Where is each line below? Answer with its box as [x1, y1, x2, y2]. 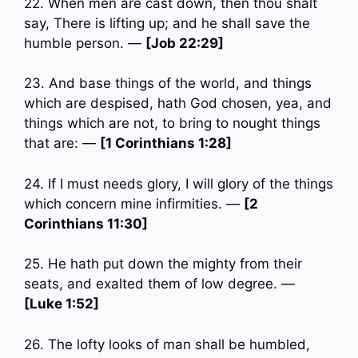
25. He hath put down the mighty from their [24, 256, 302, 272]
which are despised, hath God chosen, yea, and [24, 95, 332, 112]
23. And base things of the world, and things [24, 75, 312, 92]
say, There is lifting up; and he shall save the [24, 14, 310, 31]
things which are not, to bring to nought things [24, 115, 320, 132]
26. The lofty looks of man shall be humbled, [24, 336, 310, 352]
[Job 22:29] [145, 34, 224, 51]
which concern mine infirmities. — [24, 195, 244, 212]
